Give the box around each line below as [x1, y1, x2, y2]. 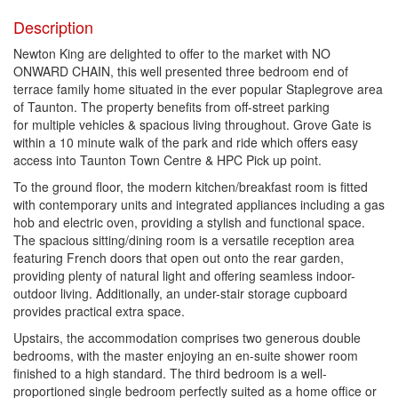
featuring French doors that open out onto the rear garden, [13, 249, 344, 267]
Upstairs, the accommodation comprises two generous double [13, 329, 361, 346]
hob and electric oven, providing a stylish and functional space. [13, 213, 365, 231]
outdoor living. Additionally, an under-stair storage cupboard [13, 284, 347, 302]
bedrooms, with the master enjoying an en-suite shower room [13, 346, 358, 364]
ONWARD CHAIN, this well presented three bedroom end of [13, 62, 348, 80]
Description [13, 15, 93, 38]
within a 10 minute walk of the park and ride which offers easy [13, 133, 358, 151]
